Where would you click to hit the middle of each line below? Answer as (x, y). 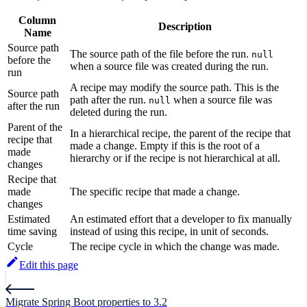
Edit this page (49, 265)
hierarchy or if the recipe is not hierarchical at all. (175, 158)
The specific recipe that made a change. (155, 192)
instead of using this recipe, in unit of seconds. (169, 232)
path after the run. (109, 100)
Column (37, 21)
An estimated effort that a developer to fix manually (181, 219)
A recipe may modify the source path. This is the (174, 88)
